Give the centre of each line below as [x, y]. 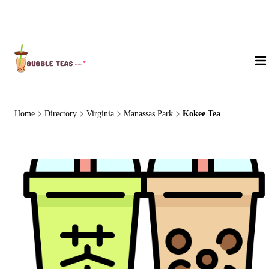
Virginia [100, 114]
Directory [61, 114]
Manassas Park [148, 114]
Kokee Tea [201, 114]
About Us [38, 19]
